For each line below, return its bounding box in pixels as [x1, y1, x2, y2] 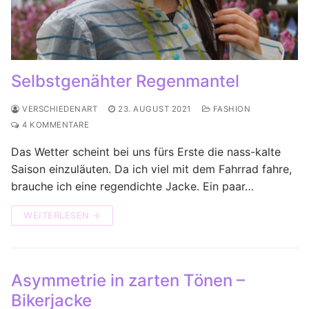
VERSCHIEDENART [19, 103, 97, 114]
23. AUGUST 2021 [118, 103, 191, 114]
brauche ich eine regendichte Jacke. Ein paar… [11, 179, 254, 193]
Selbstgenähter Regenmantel [11, 70, 239, 91]
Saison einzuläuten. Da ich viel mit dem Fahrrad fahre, [11, 161, 292, 176]
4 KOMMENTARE [19, 119, 89, 130]
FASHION [210, 103, 250, 114]
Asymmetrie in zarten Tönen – [11, 270, 245, 290]
